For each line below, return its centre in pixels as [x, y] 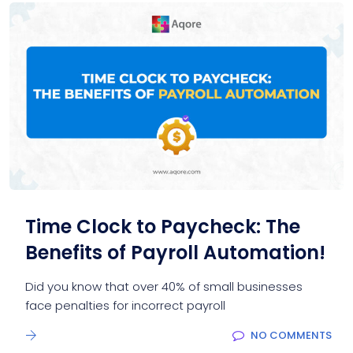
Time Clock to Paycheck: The [163, 227]
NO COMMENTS [291, 336]
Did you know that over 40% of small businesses [164, 287]
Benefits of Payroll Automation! [175, 253]
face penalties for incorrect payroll [125, 306]
